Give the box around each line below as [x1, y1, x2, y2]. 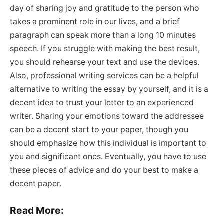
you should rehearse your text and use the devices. [10, 57, 199, 67]
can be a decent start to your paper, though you [10, 124, 188, 134]
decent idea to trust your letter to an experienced [10, 97, 194, 107]
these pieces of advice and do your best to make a [10, 165, 198, 175]
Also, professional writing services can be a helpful [10, 70, 199, 80]
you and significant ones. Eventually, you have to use [10, 151, 206, 161]
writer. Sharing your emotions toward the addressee [10, 111, 204, 121]
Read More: [10, 204, 64, 216]
